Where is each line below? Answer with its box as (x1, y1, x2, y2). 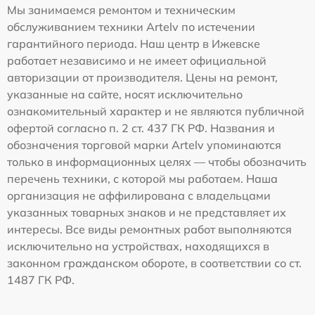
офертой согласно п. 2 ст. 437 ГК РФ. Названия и (7, 120, 275, 135)
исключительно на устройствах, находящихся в (7, 238, 269, 253)
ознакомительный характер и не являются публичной (7, 103, 304, 118)
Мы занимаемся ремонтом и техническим (7, 2, 236, 17)
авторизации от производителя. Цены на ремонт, (7, 70, 278, 84)
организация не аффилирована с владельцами (7, 188, 271, 202)
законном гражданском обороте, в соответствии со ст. (7, 255, 302, 270)
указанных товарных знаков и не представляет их (7, 205, 286, 219)
